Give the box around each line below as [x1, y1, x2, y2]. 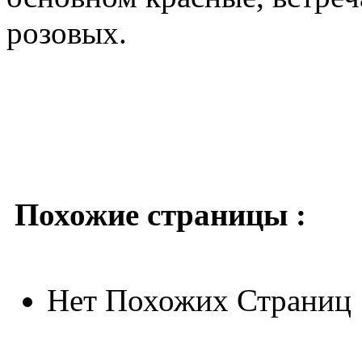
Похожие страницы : [15, 196, 306, 232]
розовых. [6, 15, 127, 50]
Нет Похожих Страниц [47, 282, 351, 318]
